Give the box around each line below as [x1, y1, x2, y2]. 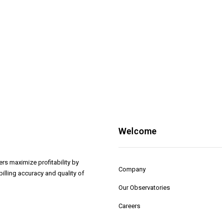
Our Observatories [118, 184, 170, 191]
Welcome [118, 126, 157, 136]
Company [118, 166, 146, 173]
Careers [118, 202, 140, 210]
